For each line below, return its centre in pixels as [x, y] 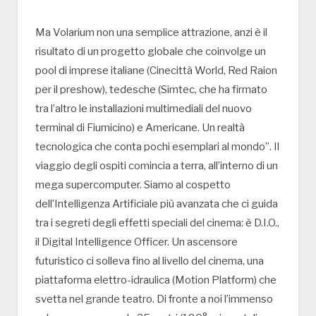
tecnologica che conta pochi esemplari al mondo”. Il [157, 147]
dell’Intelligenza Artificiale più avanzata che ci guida [157, 204]
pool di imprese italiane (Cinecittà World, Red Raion [156, 71]
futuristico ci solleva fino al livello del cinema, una [150, 261]
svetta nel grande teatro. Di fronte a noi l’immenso [154, 299]
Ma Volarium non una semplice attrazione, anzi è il [151, 33]
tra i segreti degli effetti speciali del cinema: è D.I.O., [157, 223]
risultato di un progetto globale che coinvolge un [151, 52]
